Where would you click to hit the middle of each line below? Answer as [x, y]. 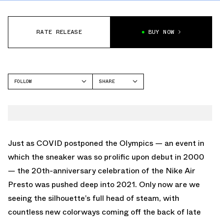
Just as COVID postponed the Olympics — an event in [106, 143]
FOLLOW [23, 81]
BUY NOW [161, 32]
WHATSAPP [111, 121]
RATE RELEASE [59, 32]
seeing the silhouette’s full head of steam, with [94, 198]
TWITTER [110, 109]
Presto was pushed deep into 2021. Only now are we [104, 184]
